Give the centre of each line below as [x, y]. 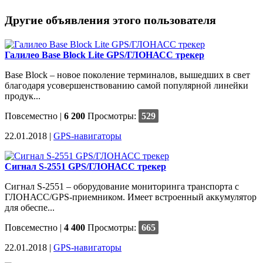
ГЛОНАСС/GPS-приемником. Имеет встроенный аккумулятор [131, 197]
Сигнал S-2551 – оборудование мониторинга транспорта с [122, 186]
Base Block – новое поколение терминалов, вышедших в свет [127, 75]
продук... [23, 96]
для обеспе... [30, 207]
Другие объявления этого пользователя [110, 20]
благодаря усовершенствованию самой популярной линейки [127, 85]
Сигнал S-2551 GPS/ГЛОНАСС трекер [85, 166]
